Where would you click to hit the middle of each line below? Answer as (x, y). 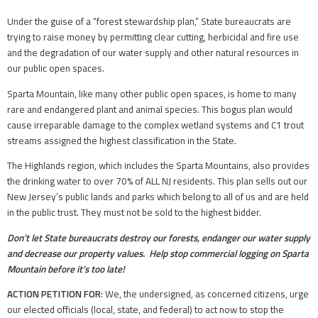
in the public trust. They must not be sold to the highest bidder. (134, 213)
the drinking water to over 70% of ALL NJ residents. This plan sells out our (157, 181)
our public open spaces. (56, 68)
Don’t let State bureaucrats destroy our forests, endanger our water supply (159, 237)
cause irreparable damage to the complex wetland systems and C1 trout (155, 125)
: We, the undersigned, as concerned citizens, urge (205, 294)
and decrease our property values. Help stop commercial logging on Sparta (158, 253)
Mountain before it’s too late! (66, 269)
